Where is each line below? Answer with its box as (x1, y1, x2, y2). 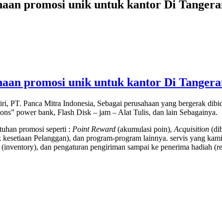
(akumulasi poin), (115, 125, 174, 134)
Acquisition (174, 125, 211, 134)
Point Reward (72, 125, 115, 134)
